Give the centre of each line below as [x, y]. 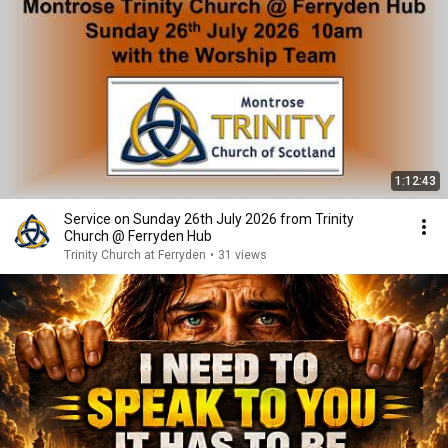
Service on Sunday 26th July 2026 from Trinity [209, 219]
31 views [242, 255]
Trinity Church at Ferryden [135, 255]
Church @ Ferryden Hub [138, 236]
